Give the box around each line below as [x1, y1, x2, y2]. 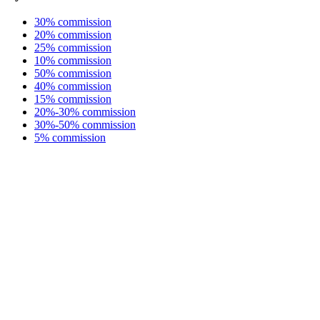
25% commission [34, 41, 111, 54]
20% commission [34, 28, 111, 41]
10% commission [34, 54, 111, 66]
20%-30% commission [34, 105, 136, 118]
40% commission [34, 79, 111, 92]
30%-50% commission [34, 118, 136, 131]
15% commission [34, 92, 111, 105]
